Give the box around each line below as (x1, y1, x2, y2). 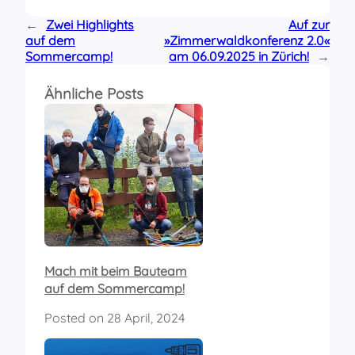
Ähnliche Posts (44, 83, 143, 103)
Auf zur (288, 16, 330, 32)
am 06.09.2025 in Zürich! (169, 48, 309, 64)
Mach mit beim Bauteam (44, 262, 187, 279)
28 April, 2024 (107, 309, 185, 326)
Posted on (44, 309, 107, 326)
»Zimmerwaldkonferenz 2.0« (164, 32, 330, 48)
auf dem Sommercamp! (44, 280, 185, 296)
